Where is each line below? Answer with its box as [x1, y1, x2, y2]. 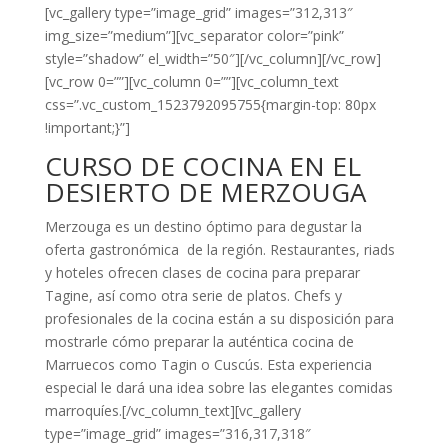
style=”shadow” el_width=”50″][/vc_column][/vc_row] [44, 49, 381, 68]
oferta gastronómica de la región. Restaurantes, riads [44, 240, 395, 259]
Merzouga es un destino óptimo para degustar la [44, 217, 362, 236]
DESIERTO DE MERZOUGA [44, 174, 366, 210]
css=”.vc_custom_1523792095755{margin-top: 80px [44, 95, 376, 114]
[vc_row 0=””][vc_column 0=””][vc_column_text [44, 72, 339, 91]
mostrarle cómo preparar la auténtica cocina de [44, 332, 354, 351]
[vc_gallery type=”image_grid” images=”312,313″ [44, 3, 353, 22]
